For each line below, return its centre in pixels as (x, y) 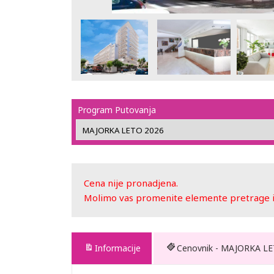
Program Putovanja (117, 110)
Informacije (118, 248)
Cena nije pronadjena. (131, 183)
